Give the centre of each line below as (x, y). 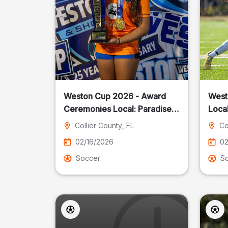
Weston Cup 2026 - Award (115, 96)
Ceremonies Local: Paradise (118, 109)
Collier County (99, 125)
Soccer (88, 158)
